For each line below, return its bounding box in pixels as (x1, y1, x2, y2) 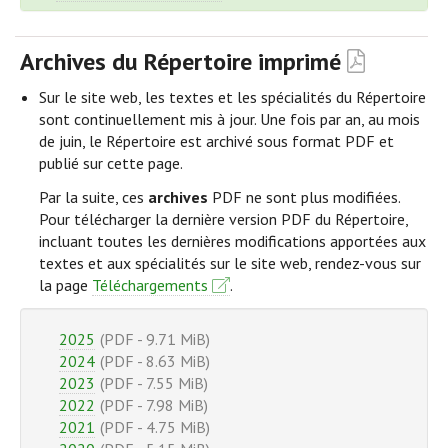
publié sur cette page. (39, 153, 184, 174)
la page (39, 274, 93, 295)
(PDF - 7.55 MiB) (100, 372, 209, 393)
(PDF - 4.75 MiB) (100, 416, 211, 437)
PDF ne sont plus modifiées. (208, 186, 401, 207)
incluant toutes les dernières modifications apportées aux (39, 230, 427, 251)
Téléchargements (92, 274, 209, 295)
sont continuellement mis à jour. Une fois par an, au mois (39, 109, 421, 130)
